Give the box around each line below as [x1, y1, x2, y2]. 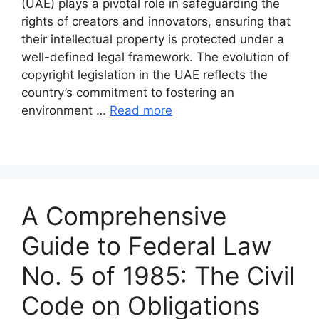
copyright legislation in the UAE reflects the [21, 68, 268, 83]
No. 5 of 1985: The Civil [21, 261, 295, 291]
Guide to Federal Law [21, 231, 271, 261]
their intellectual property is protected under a [21, 32, 284, 47]
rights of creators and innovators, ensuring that [21, 14, 291, 29]
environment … [21, 103, 110, 118]
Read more [110, 103, 172, 118]
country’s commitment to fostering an [21, 85, 234, 100]
